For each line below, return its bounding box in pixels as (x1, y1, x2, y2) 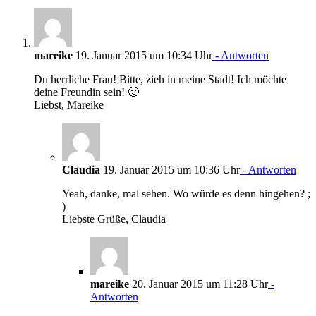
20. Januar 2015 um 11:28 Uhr (129, 277, 268, 290)
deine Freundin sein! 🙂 (34, 85, 139, 98)
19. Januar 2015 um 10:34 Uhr (73, 49, 212, 61)
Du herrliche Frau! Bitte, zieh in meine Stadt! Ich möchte (34, 73, 286, 85)
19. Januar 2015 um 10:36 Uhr (100, 163, 240, 176)
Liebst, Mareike (34, 98, 104, 111)
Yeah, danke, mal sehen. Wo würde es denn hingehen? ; (62, 187, 310, 200)
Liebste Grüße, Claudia (62, 212, 166, 225)
